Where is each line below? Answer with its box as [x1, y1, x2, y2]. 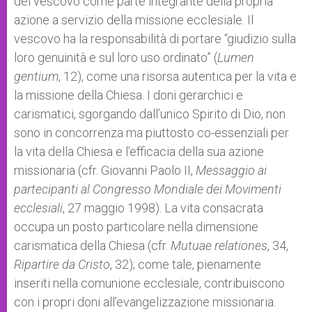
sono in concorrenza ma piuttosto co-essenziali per [14, 125, 289, 140]
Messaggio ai [196, 163, 267, 178]
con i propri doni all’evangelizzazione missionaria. [14, 295, 276, 309]
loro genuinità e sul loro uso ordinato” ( [14, 50, 217, 65]
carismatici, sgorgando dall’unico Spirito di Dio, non [14, 107, 286, 121]
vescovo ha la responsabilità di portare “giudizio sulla [14, 31, 296, 46]
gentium [14, 69, 58, 84]
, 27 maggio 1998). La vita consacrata [63, 201, 263, 215]
